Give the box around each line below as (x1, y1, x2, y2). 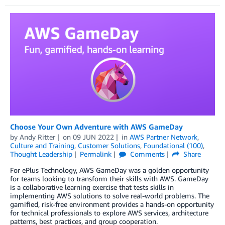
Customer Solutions (78, 141, 140, 150)
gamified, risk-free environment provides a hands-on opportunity (10, 199, 214, 208)
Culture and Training (10, 141, 74, 150)
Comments (128, 149, 165, 158)
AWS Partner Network (129, 132, 197, 141)
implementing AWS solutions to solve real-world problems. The (10, 191, 209, 200)
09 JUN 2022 (72, 132, 114, 141)
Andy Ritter (20, 132, 55, 141)
